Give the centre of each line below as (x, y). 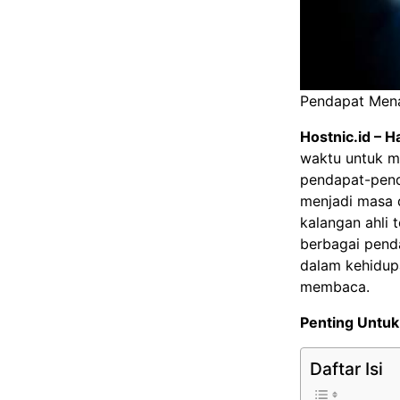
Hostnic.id (335, 137)
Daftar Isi (346, 369)
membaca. (335, 287)
